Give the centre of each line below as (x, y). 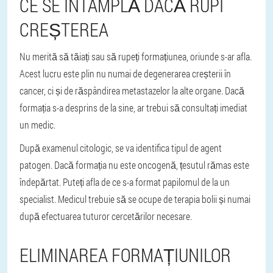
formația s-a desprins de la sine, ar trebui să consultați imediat (133, 108)
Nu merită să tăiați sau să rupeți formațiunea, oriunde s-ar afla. (136, 56)
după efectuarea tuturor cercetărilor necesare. (106, 216)
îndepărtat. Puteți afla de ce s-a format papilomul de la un (125, 182)
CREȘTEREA (64, 30)
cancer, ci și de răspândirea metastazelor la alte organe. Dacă (132, 90)
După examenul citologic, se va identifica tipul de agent (121, 148)
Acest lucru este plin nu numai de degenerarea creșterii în (125, 73)
